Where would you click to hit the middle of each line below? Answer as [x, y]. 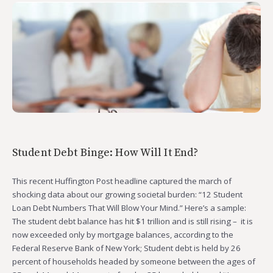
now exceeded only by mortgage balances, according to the [123, 235]
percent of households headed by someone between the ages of [134, 262]
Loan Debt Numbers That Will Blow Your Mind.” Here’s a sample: [129, 208]
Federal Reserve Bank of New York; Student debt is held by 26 [126, 248]
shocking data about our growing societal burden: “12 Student [127, 195]
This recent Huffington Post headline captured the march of [122, 181]
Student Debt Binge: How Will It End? [105, 153]
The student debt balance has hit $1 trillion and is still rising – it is [133, 222]
